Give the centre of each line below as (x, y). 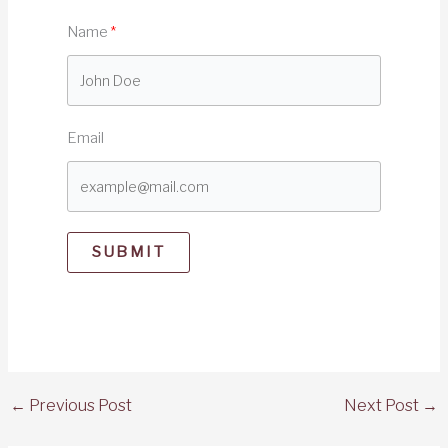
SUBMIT (128, 252)
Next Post (383, 406)
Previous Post (78, 406)
